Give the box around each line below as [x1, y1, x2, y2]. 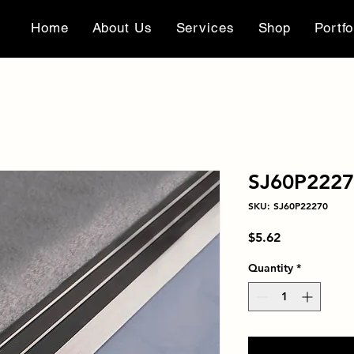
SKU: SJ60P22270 [248, 199, 328, 213]
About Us [92, 20, 153, 36]
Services [175, 20, 235, 36]
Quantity [248, 261, 293, 276]
